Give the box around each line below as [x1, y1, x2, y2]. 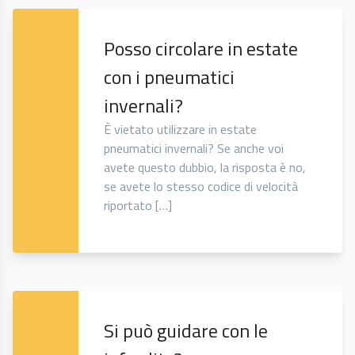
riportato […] [104, 196, 173, 216]
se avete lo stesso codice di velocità [104, 177, 299, 197]
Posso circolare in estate [104, 34, 299, 63]
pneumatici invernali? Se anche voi [104, 139, 284, 158]
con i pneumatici [104, 63, 235, 92]
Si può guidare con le [104, 316, 269, 345]
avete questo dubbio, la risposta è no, [104, 158, 307, 177]
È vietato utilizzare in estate [104, 120, 258, 139]
